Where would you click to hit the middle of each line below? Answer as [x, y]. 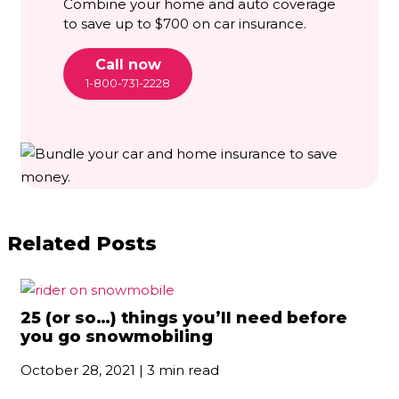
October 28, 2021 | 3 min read [120, 370]
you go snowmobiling [117, 336]
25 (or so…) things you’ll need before [184, 318]
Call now [128, 64]
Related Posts [82, 243]
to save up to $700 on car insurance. [185, 23]
